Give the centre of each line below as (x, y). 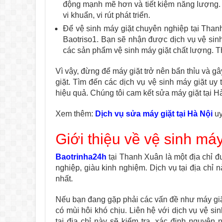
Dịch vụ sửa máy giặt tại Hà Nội (154, 114)
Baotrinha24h (81, 157)
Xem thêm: (75, 114)
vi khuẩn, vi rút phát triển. (107, 15)
